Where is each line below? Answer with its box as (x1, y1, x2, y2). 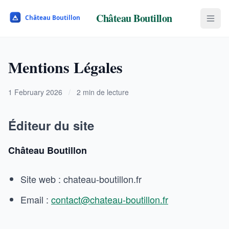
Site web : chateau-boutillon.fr (20, 172, 142, 186)
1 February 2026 (8, 87, 62, 97)
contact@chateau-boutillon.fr (51, 193, 168, 206)
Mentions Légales (8, 56, 123, 78)
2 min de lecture (77, 87, 129, 97)
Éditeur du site (8, 117, 94, 134)
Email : (20, 193, 51, 206)
